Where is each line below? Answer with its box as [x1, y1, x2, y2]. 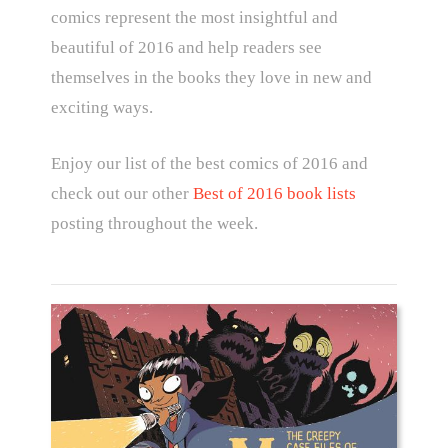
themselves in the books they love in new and [50, 68, 372, 88]
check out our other [50, 183, 193, 203]
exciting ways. [50, 98, 153, 118]
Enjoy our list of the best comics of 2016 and [50, 153, 368, 173]
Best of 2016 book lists [192, 183, 356, 203]
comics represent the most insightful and [50, 8, 338, 28]
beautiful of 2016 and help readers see [50, 38, 322, 58]
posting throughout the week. [50, 213, 258, 233]
